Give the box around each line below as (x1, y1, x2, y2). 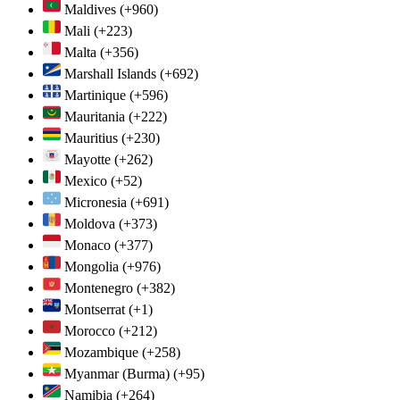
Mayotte (64, 151, 111, 167)
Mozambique (64, 344, 138, 360)
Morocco (64, 322, 115, 338)
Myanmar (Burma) (64, 365, 170, 381)
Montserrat (64, 301, 125, 317)
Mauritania (64, 108, 125, 124)
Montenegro (64, 279, 133, 296)
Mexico (64, 172, 107, 188)
